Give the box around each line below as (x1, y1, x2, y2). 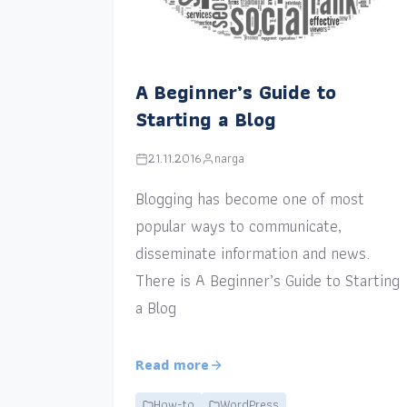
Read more (134, 353, 209, 377)
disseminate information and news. (134, 240, 370, 267)
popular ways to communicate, (134, 213, 342, 240)
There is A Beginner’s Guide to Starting (134, 267, 400, 294)
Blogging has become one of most (134, 185, 364, 213)
